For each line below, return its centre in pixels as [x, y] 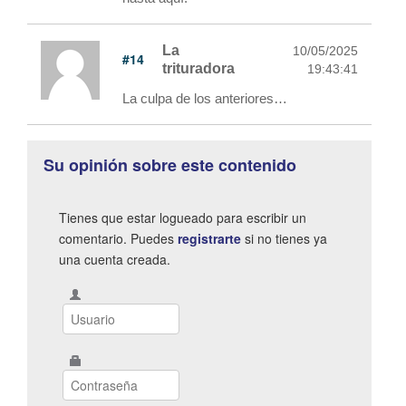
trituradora [198, 68]
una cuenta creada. [115, 259]
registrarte [209, 238]
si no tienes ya [284, 238]
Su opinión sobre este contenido [170, 164]
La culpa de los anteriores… [205, 98]
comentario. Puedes [118, 238]
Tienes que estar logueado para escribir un [183, 217]
